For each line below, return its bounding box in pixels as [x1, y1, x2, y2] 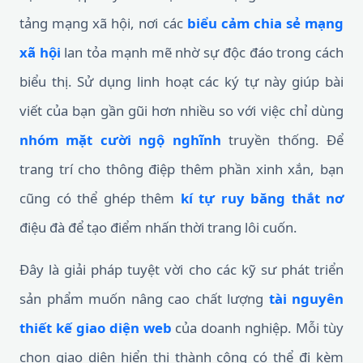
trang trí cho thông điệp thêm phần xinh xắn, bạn [19, 160, 344, 178]
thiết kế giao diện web [19, 318, 172, 337]
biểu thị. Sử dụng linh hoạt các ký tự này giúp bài [19, 72, 344, 91]
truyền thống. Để [220, 130, 344, 149]
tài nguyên [268, 289, 344, 308]
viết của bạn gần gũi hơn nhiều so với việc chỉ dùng [19, 101, 344, 120]
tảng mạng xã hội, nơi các [19, 14, 187, 32]
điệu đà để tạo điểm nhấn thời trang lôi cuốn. [19, 218, 297, 237]
